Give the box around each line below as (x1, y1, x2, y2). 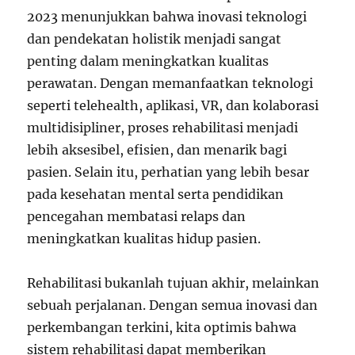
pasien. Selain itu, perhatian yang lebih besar (27, 164, 310, 180)
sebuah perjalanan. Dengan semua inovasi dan (27, 297, 319, 313)
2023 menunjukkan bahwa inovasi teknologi (27, 9, 307, 25)
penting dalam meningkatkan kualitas (27, 53, 269, 69)
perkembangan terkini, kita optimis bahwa (27, 319, 297, 335)
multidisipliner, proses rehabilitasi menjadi (27, 120, 299, 136)
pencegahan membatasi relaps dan (27, 208, 246, 224)
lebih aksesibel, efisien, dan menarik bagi (27, 142, 288, 158)
